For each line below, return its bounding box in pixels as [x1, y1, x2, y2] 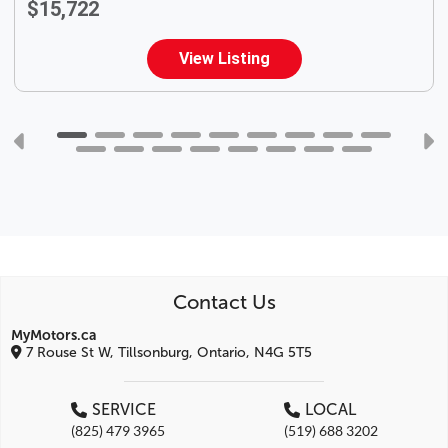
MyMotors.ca [11, 327, 96, 344]
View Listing [178, 49, 270, 68]
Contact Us [172, 290, 276, 314]
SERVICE [91, 400, 156, 419]
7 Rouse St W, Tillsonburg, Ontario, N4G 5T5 [22, 344, 312, 361]
